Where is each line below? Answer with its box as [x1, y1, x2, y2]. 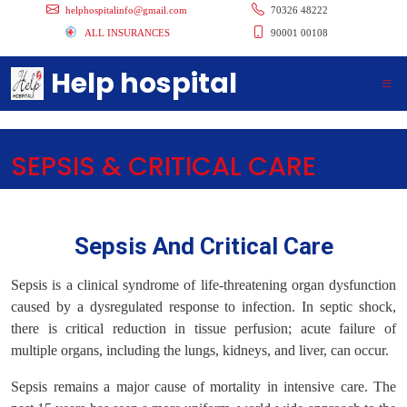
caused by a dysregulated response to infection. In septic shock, [11, 299, 396, 314]
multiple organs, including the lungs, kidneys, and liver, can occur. [11, 342, 389, 358]
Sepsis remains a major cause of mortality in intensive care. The [11, 379, 396, 394]
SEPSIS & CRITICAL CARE [11, 148, 316, 184]
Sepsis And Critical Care [74, 233, 333, 260]
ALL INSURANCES [84, 26, 170, 38]
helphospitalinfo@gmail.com [65, 4, 188, 15]
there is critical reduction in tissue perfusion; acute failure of [11, 321, 396, 336]
